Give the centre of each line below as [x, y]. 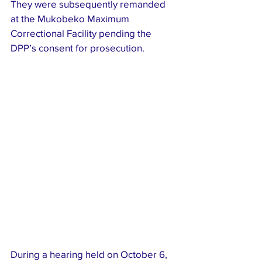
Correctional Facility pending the [82, 33]
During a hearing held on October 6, [90, 254]
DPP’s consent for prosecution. [77, 47]
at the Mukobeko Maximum [71, 18]
